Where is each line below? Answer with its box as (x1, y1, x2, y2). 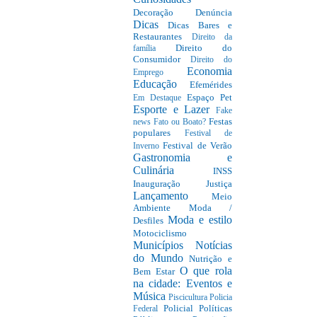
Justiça (206, 178, 232, 189)
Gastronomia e (133, 151, 232, 163)
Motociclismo (133, 227, 187, 238)
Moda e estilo (168, 213, 232, 226)
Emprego (133, 67, 187, 77)
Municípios (133, 238, 195, 251)
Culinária (133, 163, 213, 176)
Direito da (191, 32, 232, 42)
